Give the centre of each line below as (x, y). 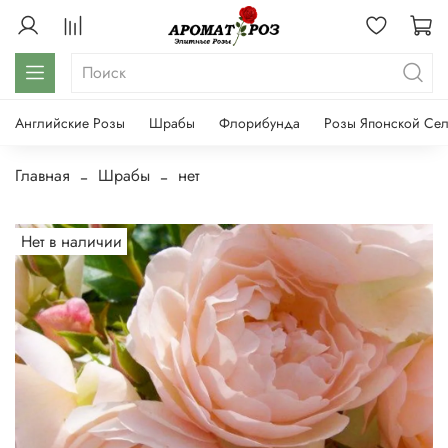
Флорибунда (259, 122)
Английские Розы (70, 122)
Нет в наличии (71, 241)
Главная (42, 175)
